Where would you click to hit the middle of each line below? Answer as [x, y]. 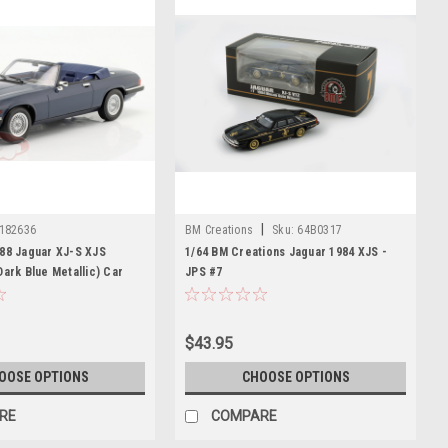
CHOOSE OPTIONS [295, 376]
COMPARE [244, 415]
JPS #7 [204, 271]
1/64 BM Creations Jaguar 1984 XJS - [286, 251]
